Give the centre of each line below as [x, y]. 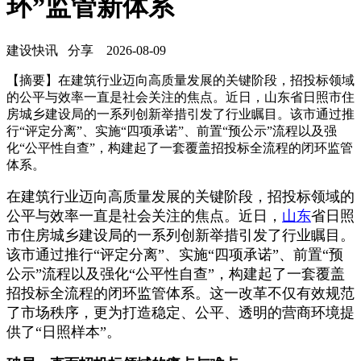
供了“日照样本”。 [64, 332]
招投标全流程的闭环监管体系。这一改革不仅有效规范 [180, 293]
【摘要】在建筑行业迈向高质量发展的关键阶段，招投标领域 [180, 80]
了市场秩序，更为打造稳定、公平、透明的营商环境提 [180, 312]
